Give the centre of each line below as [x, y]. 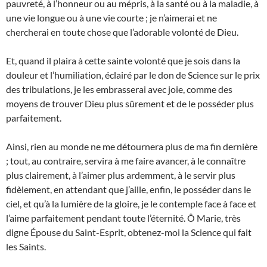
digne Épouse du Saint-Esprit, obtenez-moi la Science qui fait [129, 232]
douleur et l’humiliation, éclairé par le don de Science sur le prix [133, 75]
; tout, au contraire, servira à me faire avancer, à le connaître [126, 161]
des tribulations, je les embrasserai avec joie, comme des [119, 89]
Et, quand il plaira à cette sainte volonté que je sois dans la [123, 61]
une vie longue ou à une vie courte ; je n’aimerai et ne [111, 18]
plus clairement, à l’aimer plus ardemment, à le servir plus [121, 175]
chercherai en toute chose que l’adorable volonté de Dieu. [122, 32]
